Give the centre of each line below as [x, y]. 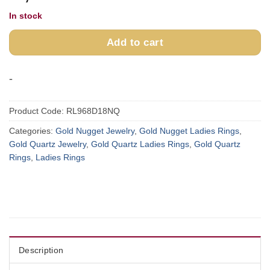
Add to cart [135, 42]
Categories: [32, 130]
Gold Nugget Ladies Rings [189, 130]
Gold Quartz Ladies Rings [140, 144]
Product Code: [38, 111]
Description [41, 250]
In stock [26, 16]
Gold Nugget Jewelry [95, 130]
